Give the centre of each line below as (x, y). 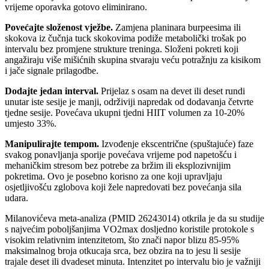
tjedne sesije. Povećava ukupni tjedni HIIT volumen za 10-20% (125, 112)
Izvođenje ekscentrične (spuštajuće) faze (176, 144)
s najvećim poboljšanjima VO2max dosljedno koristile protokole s (129, 229)
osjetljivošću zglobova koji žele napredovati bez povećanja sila (123, 187)
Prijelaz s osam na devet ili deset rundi (172, 91)
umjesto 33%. (31, 123)
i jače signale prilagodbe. (52, 70)
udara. (17, 198)
